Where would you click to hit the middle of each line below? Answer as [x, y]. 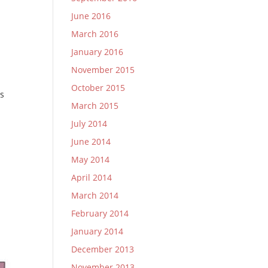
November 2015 [103, 70]
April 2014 [92, 177]
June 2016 [91, 16]
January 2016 [98, 52]
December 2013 [103, 249]
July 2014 [89, 124]
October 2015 [98, 88]
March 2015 [95, 106]
